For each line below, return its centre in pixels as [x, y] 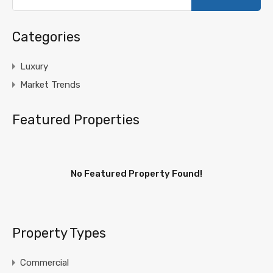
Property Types [59, 233]
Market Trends [50, 84]
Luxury [34, 66]
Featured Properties [76, 119]
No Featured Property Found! [136, 173]
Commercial [44, 262]
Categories [46, 37]
